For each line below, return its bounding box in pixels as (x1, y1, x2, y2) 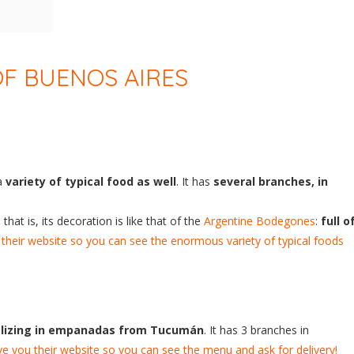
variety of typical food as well (6, 173, 176, 189)
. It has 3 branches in (204, 322, 309, 337)
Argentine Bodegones (204, 213, 315, 228)
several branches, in (213, 173, 328, 189)
